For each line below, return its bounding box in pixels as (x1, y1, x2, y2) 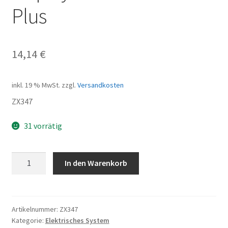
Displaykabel (11, 152, 56, 163)
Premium (11, 165, 44, 176)
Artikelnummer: (11, 205, 60, 214)
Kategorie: (11, 216, 45, 225)
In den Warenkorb (65, 158, 128, 168)
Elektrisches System (45, 216, 109, 225)
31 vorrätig (24, 120, 63, 131)
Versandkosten (77, 80, 124, 90)
